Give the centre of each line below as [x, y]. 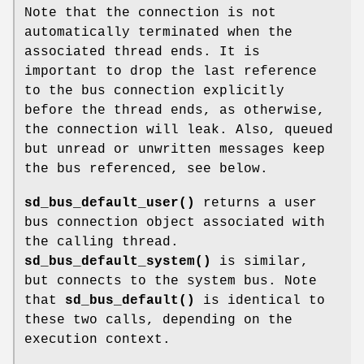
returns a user [256, 203]
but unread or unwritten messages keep [175, 149]
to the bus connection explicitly [154, 91]
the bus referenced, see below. [146, 169]
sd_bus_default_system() [118, 261]
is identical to [260, 300]
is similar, [260, 261]
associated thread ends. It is [142, 52]
